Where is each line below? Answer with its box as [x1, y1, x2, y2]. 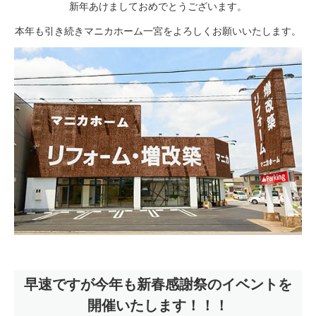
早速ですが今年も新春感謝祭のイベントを [24, 276, 292, 293]
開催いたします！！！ [87, 298, 229, 314]
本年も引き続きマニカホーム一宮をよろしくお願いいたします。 [15, 25, 301, 37]
